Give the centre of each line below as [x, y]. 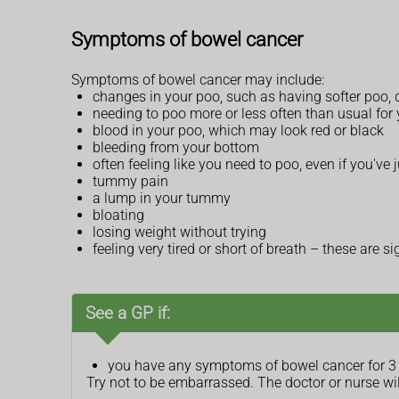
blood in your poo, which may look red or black [238, 130]
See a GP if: [128, 313]
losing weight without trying [179, 232]
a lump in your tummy [162, 198]
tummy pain [130, 181]
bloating [118, 215]
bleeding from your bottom [176, 147]
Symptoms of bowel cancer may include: [198, 79]
